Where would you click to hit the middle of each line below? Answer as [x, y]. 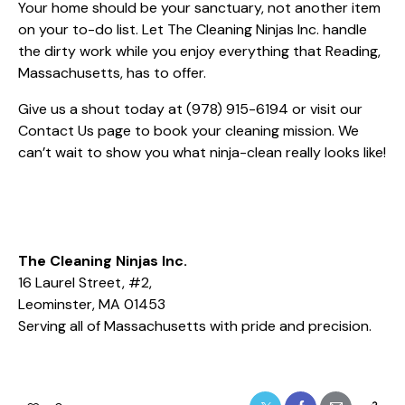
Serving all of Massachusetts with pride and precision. [195, 325]
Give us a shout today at [102, 108]
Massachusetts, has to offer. [112, 72]
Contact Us [56, 130]
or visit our [325, 108]
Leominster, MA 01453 [92, 304]
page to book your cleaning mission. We [226, 130]
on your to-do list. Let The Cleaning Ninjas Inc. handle [193, 29]
